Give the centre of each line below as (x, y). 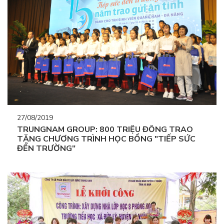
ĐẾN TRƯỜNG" (46, 149)
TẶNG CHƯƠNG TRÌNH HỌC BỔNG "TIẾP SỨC (106, 139)
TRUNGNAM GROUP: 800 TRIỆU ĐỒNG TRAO (105, 130)
